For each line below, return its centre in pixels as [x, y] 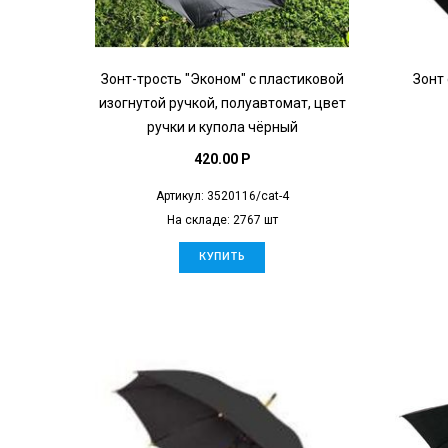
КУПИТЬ [222, 256]
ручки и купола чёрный [222, 126]
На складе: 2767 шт [222, 219]
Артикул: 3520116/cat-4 [222, 195]
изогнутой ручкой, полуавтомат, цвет [222, 102]
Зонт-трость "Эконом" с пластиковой [222, 78]
